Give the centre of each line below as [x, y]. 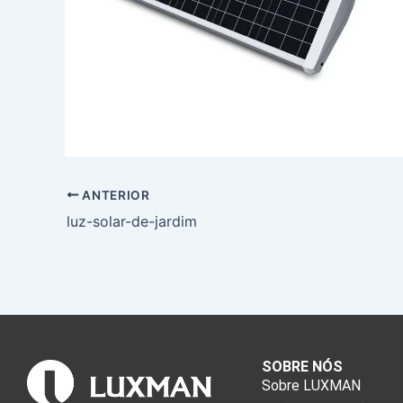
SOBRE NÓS [302, 367]
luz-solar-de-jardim [132, 221]
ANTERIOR [114, 195]
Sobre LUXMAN [311, 385]
